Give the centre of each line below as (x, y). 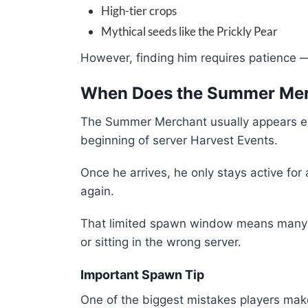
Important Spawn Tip (142, 275)
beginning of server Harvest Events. (179, 141)
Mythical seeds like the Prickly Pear (189, 32)
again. (97, 191)
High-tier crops (139, 11)
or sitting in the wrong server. (161, 242)
